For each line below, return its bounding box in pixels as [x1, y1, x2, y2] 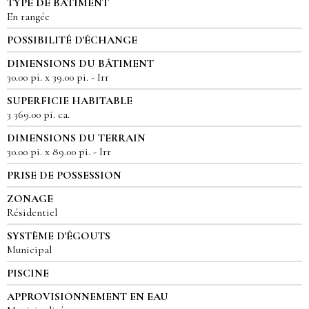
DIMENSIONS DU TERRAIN [7, 131, 146, 146]
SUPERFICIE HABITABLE [7, 94, 132, 108]
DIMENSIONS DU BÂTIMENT [7, 57, 154, 71]
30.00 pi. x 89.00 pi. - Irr [7, 145, 111, 159]
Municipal [7, 243, 52, 257]
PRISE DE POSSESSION [7, 168, 121, 183]
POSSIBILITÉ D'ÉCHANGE [7, 33, 137, 48]
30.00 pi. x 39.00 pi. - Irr [7, 70, 109, 85]
